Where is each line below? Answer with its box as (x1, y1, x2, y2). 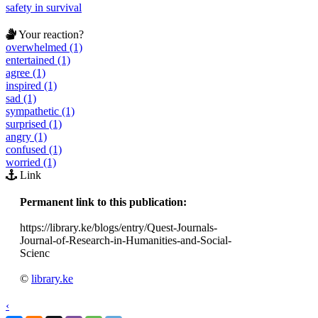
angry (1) (6, 130, 47, 143)
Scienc (20, 246, 50, 259)
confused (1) (6, 143, 62, 155)
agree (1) (6, 66, 45, 79)
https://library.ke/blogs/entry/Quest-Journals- (20, 221, 217, 234)
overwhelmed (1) (6, 40, 82, 53)
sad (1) (6, 92, 36, 104)
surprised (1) (6, 117, 62, 130)
